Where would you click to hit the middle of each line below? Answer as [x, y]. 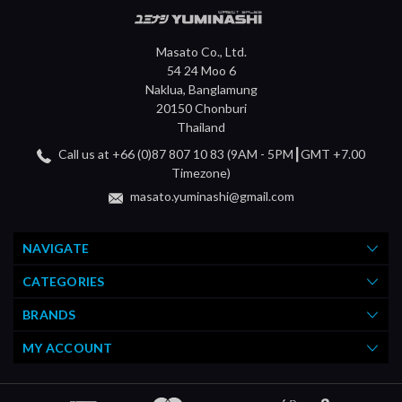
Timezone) [201, 173]
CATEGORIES [64, 282]
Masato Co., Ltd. [201, 52]
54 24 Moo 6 [201, 71]
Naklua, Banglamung [201, 90]
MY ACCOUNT [68, 348]
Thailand [201, 127]
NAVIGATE [56, 249]
